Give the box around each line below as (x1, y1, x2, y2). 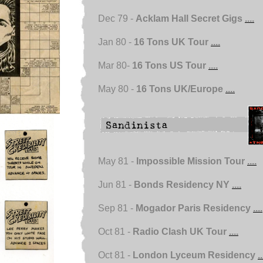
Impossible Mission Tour (136, 156, 247, 166)
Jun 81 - (98, 180, 134, 190)
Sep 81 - (98, 203, 136, 213)
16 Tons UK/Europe (136, 84, 225, 94)
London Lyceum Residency (133, 250, 258, 260)
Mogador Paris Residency (136, 203, 253, 213)
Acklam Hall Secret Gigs (136, 14, 242, 23)
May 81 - (98, 156, 136, 166)
